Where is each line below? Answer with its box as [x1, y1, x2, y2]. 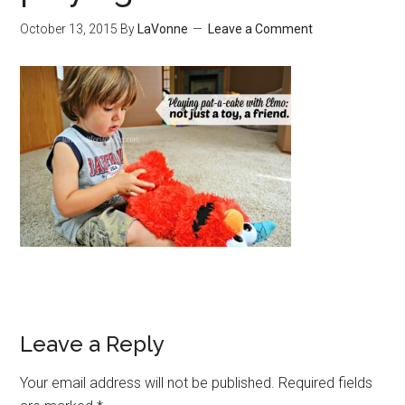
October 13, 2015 [20, 22, 118, 36]
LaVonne [137, 22, 189, 36]
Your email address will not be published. [20, 374, 276, 391]
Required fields [278, 374, 373, 391]
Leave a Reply [20, 331, 165, 357]
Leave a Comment [208, 22, 314, 36]
